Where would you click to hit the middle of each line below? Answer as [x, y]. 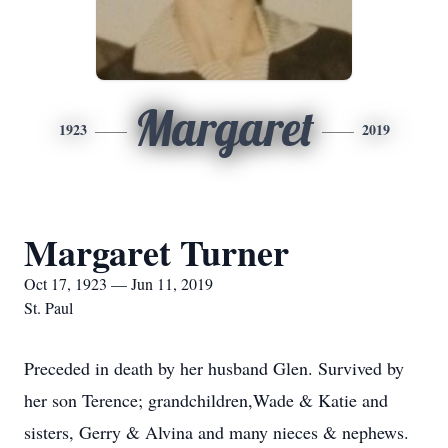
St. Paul [48, 307]
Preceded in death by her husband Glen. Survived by [214, 368]
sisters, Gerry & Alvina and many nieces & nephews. [216, 432]
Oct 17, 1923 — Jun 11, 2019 [118, 283]
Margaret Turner [156, 252]
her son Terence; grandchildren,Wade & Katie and [206, 400]
